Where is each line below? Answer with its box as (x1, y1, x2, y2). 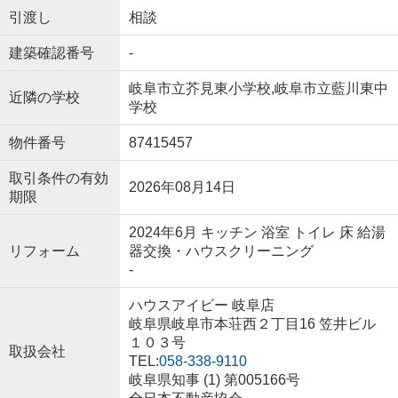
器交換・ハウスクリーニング (128, 243, 314, 259)
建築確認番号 (8, 44, 94, 60)
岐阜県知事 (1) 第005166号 (128, 371, 300, 387)
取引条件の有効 (8, 170, 108, 186)
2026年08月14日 (128, 179, 235, 195)
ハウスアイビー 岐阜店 (128, 297, 275, 313)
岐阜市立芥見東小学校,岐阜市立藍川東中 (128, 80, 388, 96)
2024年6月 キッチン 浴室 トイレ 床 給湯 (128, 224, 386, 240)
